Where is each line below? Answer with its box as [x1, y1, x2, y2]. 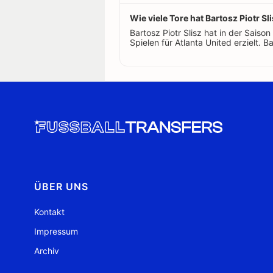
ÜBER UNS [34, 180, 88, 193]
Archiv [34, 245, 59, 256]
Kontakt [34, 206, 65, 217]
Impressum [34, 225, 78, 236]
